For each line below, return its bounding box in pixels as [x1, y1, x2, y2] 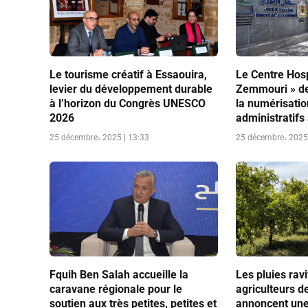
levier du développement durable [49, 82, 212, 96]
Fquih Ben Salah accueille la [49, 267, 188, 281]
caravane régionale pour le [49, 282, 182, 296]
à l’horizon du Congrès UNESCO [49, 96, 206, 110]
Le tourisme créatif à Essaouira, [49, 67, 207, 81]
